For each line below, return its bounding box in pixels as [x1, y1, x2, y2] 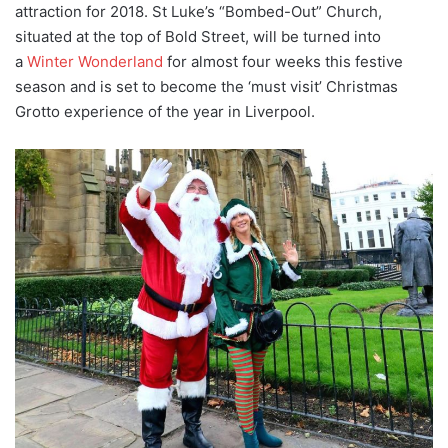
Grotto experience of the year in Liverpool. [15, 102, 315, 122]
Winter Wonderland [27, 52, 163, 72]
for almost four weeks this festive [163, 52, 403, 72]
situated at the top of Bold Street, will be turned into [15, 27, 381, 47]
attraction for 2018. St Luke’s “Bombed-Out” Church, [15, 2, 382, 22]
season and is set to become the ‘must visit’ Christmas [15, 77, 398, 97]
